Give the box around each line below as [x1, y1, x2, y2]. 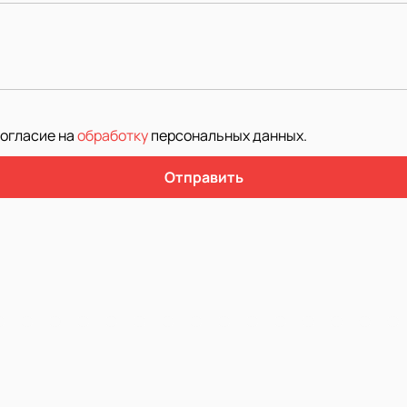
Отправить [164, 166, 243, 187]
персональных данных [151, 124, 303, 145]
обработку [77, 124, 148, 145]
